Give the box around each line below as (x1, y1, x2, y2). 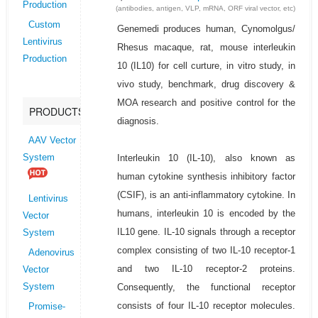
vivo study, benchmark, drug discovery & (116, 79, 296, 90)
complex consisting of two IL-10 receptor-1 (116, 245, 296, 256)
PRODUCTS (28, 104, 84, 119)
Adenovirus (28, 248, 75, 258)
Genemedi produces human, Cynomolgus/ (116, 23, 296, 35)
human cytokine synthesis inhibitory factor (116, 171, 296, 182)
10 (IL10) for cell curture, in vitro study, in (116, 60, 296, 72)
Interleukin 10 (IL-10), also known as (116, 153, 296, 164)
